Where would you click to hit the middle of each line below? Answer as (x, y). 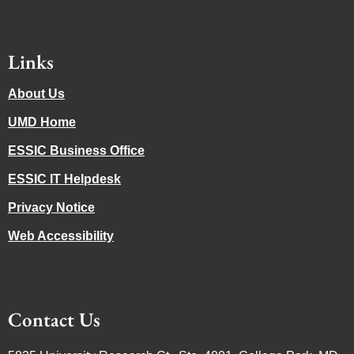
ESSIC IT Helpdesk (64, 179)
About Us (36, 94)
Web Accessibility (61, 236)
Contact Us (54, 320)
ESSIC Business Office (76, 151)
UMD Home (42, 122)
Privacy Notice (51, 208)
